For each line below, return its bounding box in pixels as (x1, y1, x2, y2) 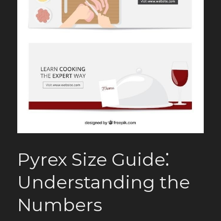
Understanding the (17, 171, 190, 193)
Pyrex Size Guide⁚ (17, 148, 169, 170)
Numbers (17, 194, 102, 216)
